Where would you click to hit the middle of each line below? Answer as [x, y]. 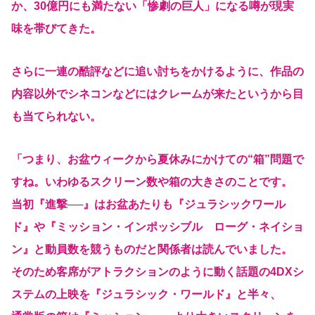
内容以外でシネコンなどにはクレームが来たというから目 [157, 94]
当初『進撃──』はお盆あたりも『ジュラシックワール [148, 204]
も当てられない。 [56, 117]
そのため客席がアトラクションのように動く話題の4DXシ [157, 271]
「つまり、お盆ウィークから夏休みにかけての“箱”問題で [157, 159]
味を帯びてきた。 [56, 29]
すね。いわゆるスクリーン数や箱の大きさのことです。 [152, 181]
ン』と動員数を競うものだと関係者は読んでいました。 [152, 249]
